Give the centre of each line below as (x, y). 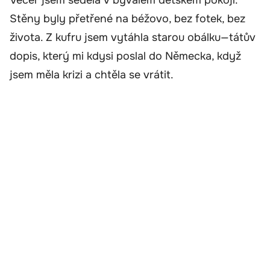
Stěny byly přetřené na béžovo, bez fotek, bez (127, 18)
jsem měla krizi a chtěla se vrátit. (92, 74)
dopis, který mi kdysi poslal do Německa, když (125, 56)
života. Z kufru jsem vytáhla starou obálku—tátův (133, 37)
